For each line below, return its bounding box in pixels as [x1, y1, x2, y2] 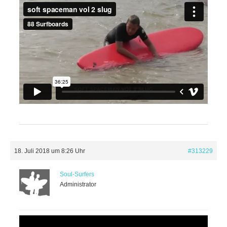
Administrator [60, 180, 96, 188]
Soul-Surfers [60, 170, 94, 178]
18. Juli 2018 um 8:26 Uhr [14, 147, 85, 155]
